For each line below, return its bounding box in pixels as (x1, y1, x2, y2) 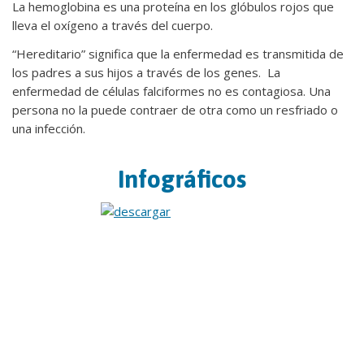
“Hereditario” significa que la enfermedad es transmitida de (12, 45, 344, 62)
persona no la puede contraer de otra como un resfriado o (12, 102, 338, 118)
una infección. (12, 120, 85, 136)
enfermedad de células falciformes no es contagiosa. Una (12, 83, 331, 99)
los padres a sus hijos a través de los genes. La (12, 64, 280, 80)
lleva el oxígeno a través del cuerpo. (12, 17, 213, 33)
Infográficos (118, 165, 246, 193)
